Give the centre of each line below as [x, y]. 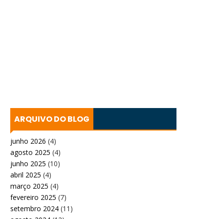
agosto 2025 [30, 152]
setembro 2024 [34, 208]
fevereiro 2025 [33, 197]
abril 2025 [26, 175]
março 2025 [29, 186]
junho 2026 [28, 141]
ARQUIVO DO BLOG [52, 119]
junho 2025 [28, 163]
